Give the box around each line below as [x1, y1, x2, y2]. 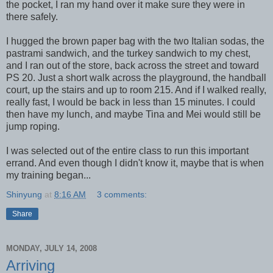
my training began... [6, 169, 91, 180]
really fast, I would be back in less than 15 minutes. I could [6, 96, 255, 107]
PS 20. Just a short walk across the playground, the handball [6, 72, 266, 83]
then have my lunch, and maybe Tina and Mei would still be [6, 108, 261, 119]
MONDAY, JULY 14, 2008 [6, 244, 97, 253]
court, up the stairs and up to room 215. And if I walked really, [6, 84, 266, 95]
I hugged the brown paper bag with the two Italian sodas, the [6, 35, 264, 46]
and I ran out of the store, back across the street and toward [6, 60, 259, 71]
